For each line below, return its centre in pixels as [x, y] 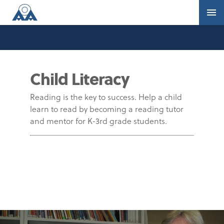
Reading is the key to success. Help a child [106, 97]
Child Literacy [79, 78]
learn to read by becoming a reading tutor [106, 109]
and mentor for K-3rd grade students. [98, 121]
